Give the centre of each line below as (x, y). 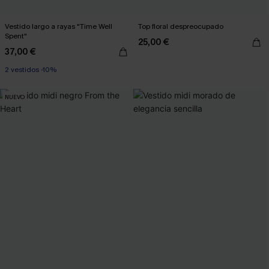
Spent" (16, 36)
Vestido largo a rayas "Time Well (59, 26)
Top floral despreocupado (181, 26)
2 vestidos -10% (31, 70)
